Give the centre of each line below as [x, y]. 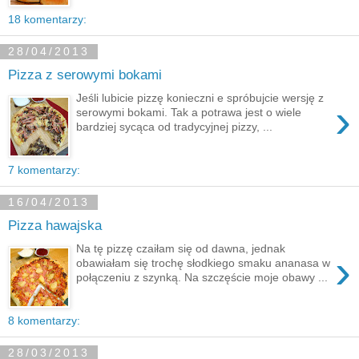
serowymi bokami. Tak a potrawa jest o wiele [189, 112]
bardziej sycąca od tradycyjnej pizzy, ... [175, 126]
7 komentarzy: [44, 169]
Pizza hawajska [55, 226]
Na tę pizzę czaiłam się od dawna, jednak [181, 248]
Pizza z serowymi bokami [85, 75]
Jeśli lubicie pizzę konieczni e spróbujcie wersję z [200, 97]
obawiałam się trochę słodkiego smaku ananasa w [204, 262]
